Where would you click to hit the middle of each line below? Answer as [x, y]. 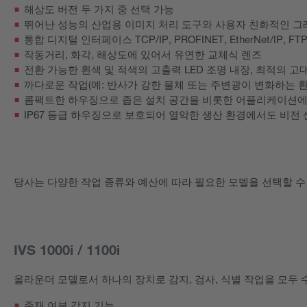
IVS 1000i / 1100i [67, 250]
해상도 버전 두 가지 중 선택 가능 [99, 9]
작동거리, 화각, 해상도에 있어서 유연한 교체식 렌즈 [143, 54]
